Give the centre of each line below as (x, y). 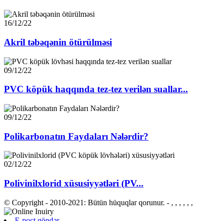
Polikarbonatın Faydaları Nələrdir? (76, 136)
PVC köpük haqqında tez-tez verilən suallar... (96, 89)
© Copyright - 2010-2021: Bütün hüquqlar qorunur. (84, 202)
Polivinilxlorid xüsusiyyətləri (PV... (74, 184)
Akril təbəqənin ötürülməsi (58, 42)
